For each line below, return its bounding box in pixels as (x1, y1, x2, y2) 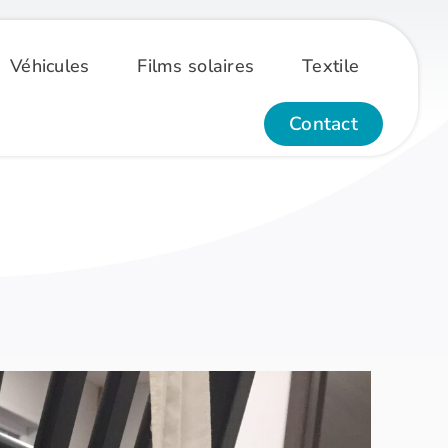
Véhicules (9, 53, 90, 78)
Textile (302, 53, 360, 78)
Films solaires (137, 53, 255, 78)
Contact (289, 111, 359, 137)
